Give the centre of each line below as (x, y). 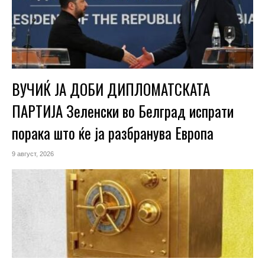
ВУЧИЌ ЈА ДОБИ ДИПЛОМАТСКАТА (111, 89)
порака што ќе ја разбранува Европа (113, 133)
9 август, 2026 (33, 154)
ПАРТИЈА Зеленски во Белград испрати (123, 111)
